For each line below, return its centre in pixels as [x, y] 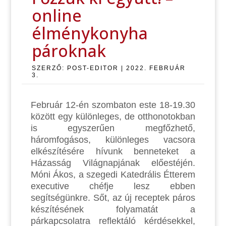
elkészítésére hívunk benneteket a [113, 151]
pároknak [69, 50]
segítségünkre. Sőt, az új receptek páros [113, 197]
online [56, 15]
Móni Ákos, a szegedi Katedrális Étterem [113, 174]
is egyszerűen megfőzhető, [113, 128]
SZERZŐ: [49, 68]
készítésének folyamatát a [113, 209]
